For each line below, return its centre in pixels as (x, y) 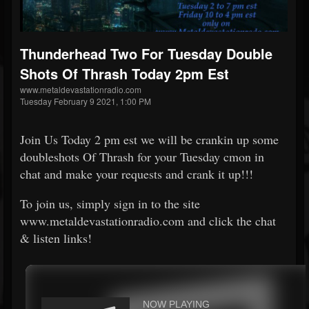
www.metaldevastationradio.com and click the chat (148, 221)
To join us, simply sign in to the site (110, 203)
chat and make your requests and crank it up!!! (137, 174)
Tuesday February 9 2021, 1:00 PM (86, 101)
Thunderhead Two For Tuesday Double (146, 53)
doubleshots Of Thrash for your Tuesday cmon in (142, 157)
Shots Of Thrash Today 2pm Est (124, 73)
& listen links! (56, 238)
